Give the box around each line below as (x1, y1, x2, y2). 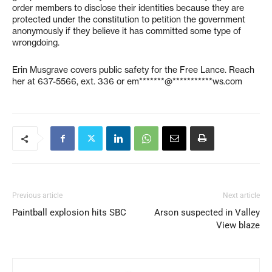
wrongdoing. (12, 37, 59, 48)
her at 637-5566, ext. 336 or (12, 76, 127, 87)
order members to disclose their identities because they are (12, 2, 244, 13)
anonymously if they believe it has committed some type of (12, 25, 241, 36)
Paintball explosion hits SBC (12, 207, 126, 218)
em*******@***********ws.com (127, 76, 242, 87)
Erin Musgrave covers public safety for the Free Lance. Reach (12, 64, 254, 75)
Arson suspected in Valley (154, 207, 260, 218)
